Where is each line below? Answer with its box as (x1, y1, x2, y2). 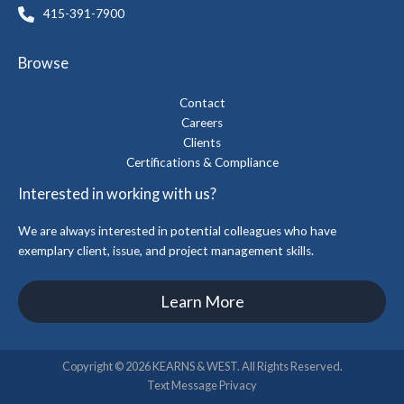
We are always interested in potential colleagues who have (18, 224, 336, 239)
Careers (181, 115, 223, 130)
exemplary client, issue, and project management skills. (18, 243, 314, 259)
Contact (179, 95, 225, 110)
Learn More (160, 291, 244, 312)
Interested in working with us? (18, 184, 216, 202)
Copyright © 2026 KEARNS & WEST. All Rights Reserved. (61, 359, 343, 374)
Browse (18, 53, 69, 71)
